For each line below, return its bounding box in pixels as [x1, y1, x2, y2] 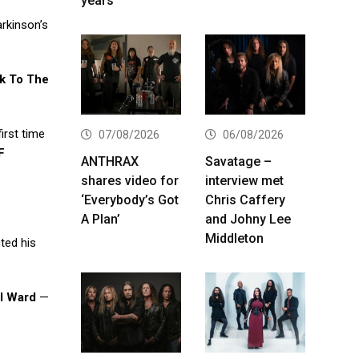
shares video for [81, 172, 179, 188]
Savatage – [205, 153, 272, 169]
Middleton [205, 230, 264, 246]
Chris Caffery [205, 192, 285, 208]
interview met [205, 172, 284, 188]
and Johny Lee [205, 211, 291, 227]
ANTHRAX [81, 153, 139, 169]
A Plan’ [81, 211, 120, 227]
